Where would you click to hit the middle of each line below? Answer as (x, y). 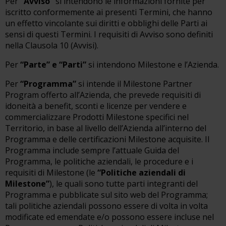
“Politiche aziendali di (142, 173)
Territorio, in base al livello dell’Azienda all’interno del (106, 128)
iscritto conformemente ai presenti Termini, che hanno (109, 12)
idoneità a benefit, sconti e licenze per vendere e (96, 106)
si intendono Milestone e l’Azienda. (153, 65)
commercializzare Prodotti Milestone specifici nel (97, 117)
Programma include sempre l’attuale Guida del (92, 150)
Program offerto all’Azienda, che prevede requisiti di (103, 95)
